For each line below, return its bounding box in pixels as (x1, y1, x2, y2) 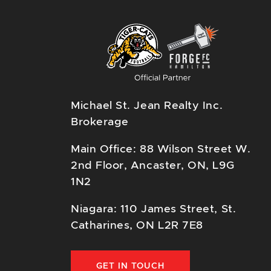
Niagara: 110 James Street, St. (71, 203, 237, 215)
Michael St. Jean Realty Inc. (71, 100, 223, 111)
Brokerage (71, 116, 129, 128)
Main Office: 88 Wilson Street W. (71, 143, 251, 155)
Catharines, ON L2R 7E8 (71, 220, 203, 231)
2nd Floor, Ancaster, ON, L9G (71, 160, 235, 171)
